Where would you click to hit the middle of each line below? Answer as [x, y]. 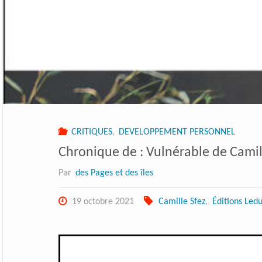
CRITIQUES [92, 132]
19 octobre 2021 [103, 202]
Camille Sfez [182, 202]
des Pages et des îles [115, 173]
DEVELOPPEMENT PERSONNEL [177, 132]
